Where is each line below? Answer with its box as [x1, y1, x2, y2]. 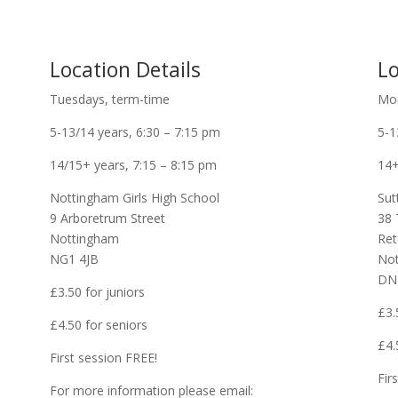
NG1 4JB [49, 250, 99, 267]
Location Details [49, 54, 201, 84]
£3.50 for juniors [49, 283, 145, 300]
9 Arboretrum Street [49, 209, 165, 227]
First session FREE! [49, 348, 157, 366]
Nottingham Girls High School [49, 188, 219, 206]
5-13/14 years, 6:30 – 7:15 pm [49, 123, 220, 140]
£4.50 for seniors [49, 315, 147, 333]
